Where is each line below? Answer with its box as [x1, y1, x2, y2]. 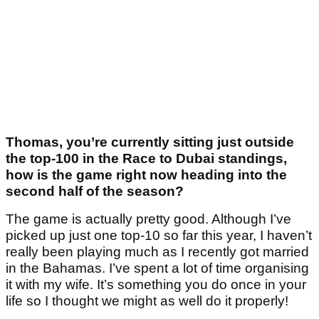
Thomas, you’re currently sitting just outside [6, 135, 294, 150]
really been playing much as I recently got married [6, 244, 309, 260]
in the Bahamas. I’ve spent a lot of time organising [6, 261, 309, 276]
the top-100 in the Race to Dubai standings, [6, 151, 287, 167]
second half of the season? [6, 184, 184, 199]
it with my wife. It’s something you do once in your [6, 277, 306, 293]
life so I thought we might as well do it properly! [6, 293, 288, 309]
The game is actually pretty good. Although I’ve [6, 211, 291, 227]
